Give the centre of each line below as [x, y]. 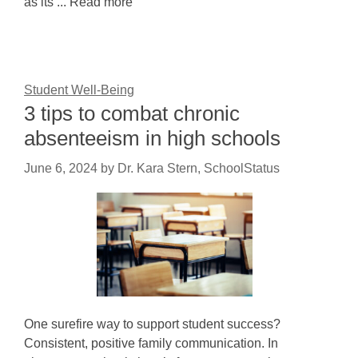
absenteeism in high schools [152, 138]
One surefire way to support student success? [152, 324]
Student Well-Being [79, 90]
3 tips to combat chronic [132, 113]
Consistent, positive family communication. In [151, 343]
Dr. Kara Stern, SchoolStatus [199, 168]
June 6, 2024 [61, 168]
